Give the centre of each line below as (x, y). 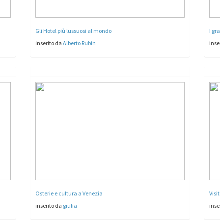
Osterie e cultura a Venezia (69, 193)
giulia (70, 205)
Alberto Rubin (80, 43)
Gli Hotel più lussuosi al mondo (74, 30)
